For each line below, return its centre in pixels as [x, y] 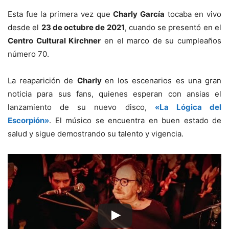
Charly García [139, 14]
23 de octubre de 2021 [83, 28]
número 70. [28, 54]
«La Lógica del [188, 107]
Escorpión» [28, 121]
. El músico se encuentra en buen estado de [135, 121]
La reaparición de [42, 81]
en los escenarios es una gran [163, 81]
